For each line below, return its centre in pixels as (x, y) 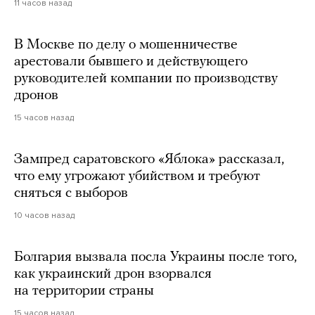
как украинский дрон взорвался (113, 274)
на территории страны (84, 291)
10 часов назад (44, 215)
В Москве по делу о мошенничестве (126, 45)
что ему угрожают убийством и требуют (137, 176)
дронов (36, 95)
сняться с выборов (71, 193)
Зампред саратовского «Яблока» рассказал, (149, 159)
